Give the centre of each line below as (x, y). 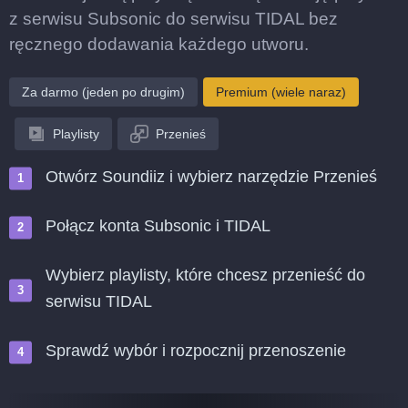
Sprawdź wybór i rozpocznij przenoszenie (196, 351)
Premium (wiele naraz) (281, 92)
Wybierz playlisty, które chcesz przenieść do (205, 275)
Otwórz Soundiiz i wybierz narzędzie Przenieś (211, 177)
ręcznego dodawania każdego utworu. (159, 44)
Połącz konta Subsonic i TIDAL (158, 226)
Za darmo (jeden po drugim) (103, 92)
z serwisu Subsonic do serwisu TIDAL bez (173, 19)
